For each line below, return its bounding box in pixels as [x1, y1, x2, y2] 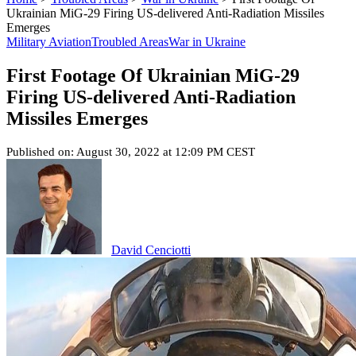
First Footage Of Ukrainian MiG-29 [6, 64, 300, 86]
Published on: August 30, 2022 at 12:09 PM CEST [6, 145, 255, 158]
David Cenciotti [111, 242, 191, 257]
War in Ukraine [168, 35, 246, 48]
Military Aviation [6, 35, 91, 48]
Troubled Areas [91, 35, 168, 48]
